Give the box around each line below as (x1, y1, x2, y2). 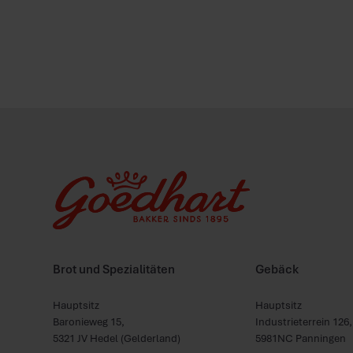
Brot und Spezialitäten (53, 260, 176, 277)
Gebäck (255, 260, 299, 277)
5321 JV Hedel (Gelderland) (53, 330, 181, 345)
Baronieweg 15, (53, 314, 125, 329)
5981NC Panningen (255, 330, 347, 345)
